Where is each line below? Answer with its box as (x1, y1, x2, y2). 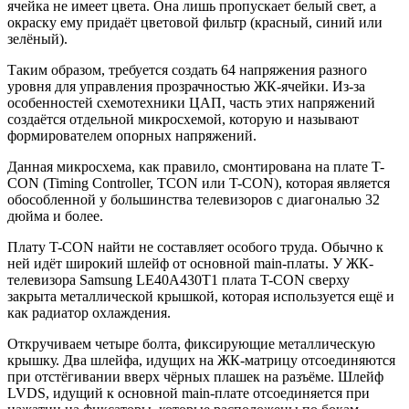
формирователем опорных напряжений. (7, 127, 257, 143)
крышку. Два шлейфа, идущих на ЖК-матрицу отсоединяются (7, 351, 395, 368)
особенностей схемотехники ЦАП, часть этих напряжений (7, 94, 375, 110)
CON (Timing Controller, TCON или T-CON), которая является (7, 174, 390, 191)
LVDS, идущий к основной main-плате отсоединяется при (7, 384, 370, 401)
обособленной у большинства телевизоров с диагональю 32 (7, 191, 380, 207)
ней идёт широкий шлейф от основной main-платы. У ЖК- (7, 255, 373, 271)
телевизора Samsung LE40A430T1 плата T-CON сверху (7, 271, 350, 288)
